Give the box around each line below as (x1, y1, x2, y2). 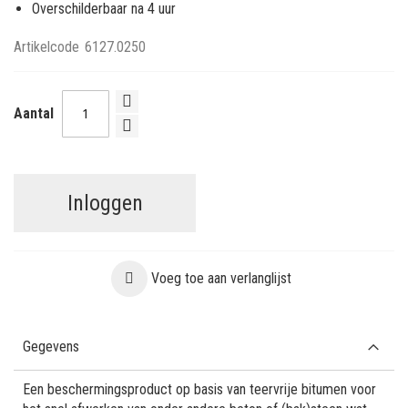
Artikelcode (14, 37, 79, 56)
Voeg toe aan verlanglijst (150, 269, 291, 287)
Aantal (14, 105, 54, 123)
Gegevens (23, 337, 79, 355)
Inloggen (66, 189, 143, 216)
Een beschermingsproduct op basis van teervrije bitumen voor (23, 380, 376, 398)
